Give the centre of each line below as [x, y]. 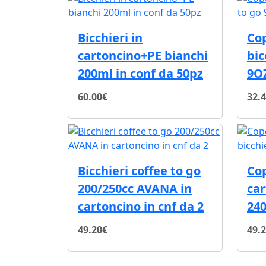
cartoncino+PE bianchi [143, 55]
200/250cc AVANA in [135, 188]
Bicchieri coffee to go [139, 170]
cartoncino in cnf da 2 [141, 206]
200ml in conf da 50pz [140, 73]
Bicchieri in [110, 37]
